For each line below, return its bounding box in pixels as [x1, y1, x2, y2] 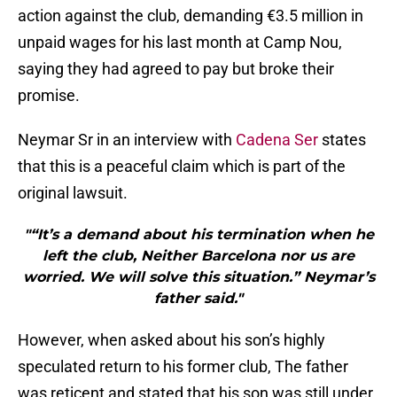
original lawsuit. [18, 183, 128, 203]
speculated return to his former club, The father [18, 357, 348, 377]
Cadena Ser [236, 130, 318, 150]
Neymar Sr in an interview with [18, 130, 236, 150]
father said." [154, 290, 243, 307]
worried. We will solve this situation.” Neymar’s [22, 269, 375, 286]
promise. [18, 86, 80, 105]
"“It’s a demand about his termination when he [23, 226, 374, 244]
